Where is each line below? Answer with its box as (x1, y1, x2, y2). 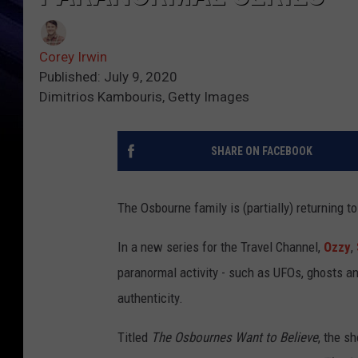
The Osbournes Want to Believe (151, 329, 318, 346)
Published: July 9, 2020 (39, 69, 177, 86)
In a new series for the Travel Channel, (117, 239, 324, 256)
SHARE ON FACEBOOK (210, 145, 312, 158)
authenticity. (117, 290, 183, 307)
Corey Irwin (39, 49, 107, 66)
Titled (117, 329, 151, 346)
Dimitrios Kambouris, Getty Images (39, 89, 249, 105)
